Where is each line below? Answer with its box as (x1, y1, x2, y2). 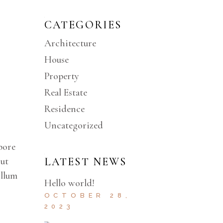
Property (44, 70, 79, 82)
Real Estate (44, 87, 87, 99)
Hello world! (44, 177, 95, 189)
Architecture (44, 37, 96, 49)
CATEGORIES (44, 18, 122, 31)
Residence (44, 103, 85, 115)
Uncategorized (44, 119, 103, 131)
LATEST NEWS (44, 155, 127, 168)
